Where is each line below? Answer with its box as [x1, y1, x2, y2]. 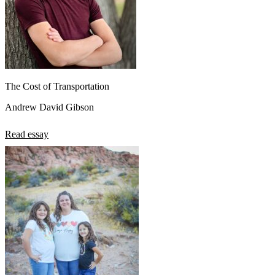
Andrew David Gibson [5, 102, 94, 113]
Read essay [5, 129, 48, 140]
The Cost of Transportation [5, 81, 109, 92]
